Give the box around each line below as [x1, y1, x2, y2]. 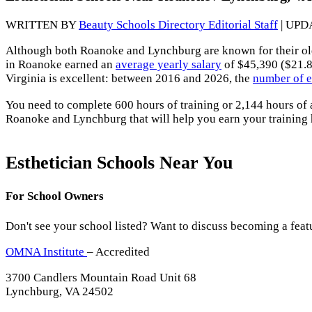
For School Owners [6, 189, 104, 203]
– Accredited [87, 244, 150, 258]
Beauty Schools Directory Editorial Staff [79, 18, 278, 32]
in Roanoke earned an [6, 58, 116, 72]
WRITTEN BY [6, 18, 79, 32]
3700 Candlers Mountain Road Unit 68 [6, 270, 196, 284]
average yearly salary [116, 58, 221, 72]
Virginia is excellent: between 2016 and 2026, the [6, 72, 253, 86]
